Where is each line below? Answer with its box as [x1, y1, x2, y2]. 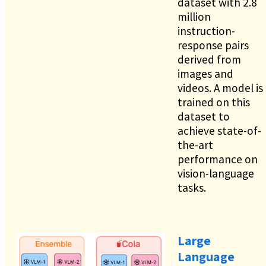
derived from [178, 52, 241, 66]
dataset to [178, 109, 230, 123]
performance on [178, 151, 258, 166]
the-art [178, 137, 213, 152]
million [178, 9, 211, 24]
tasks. [178, 180, 206, 195]
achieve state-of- [178, 123, 261, 138]
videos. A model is [178, 80, 263, 95]
